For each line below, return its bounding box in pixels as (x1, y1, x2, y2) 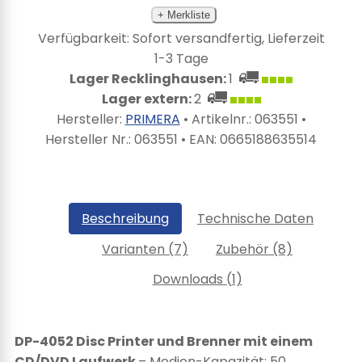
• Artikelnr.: (179, 110, 255, 128)
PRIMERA (124, 110, 180, 128)
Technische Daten (197, 209, 314, 228)
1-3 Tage (154, 49, 208, 68)
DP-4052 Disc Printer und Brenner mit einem (15, 332, 313, 351)
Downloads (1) (152, 270, 242, 288)
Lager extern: (101, 90, 194, 108)
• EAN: (178, 130, 220, 149)
